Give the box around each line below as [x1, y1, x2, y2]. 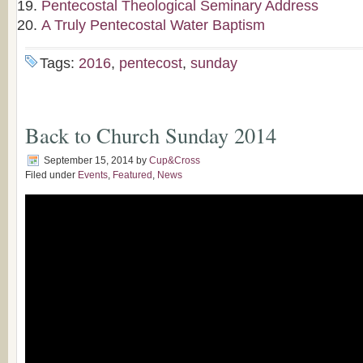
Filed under [25, 169, 78, 181]
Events [78, 169, 108, 181]
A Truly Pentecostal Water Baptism [41, 17, 265, 33]
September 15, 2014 [44, 155, 134, 166]
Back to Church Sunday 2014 [25, 121, 276, 149]
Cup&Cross [149, 155, 200, 166]
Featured [113, 169, 152, 181]
